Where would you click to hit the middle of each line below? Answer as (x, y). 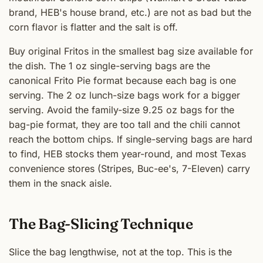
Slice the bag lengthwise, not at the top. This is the (120, 252)
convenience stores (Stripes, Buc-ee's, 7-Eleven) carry (129, 169)
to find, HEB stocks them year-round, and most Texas (127, 154)
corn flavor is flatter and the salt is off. (93, 27)
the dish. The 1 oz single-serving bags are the (109, 66)
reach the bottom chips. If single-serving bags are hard (131, 139)
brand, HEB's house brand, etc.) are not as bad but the (130, 13)
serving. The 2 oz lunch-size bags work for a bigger (124, 95)
